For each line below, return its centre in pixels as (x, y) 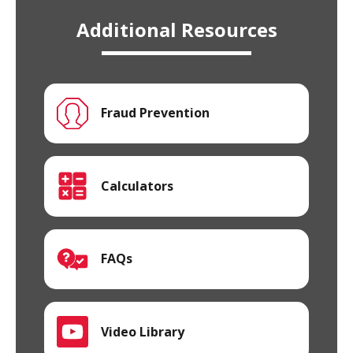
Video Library (142, 331)
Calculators (137, 186)
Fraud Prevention (155, 113)
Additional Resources (176, 29)
